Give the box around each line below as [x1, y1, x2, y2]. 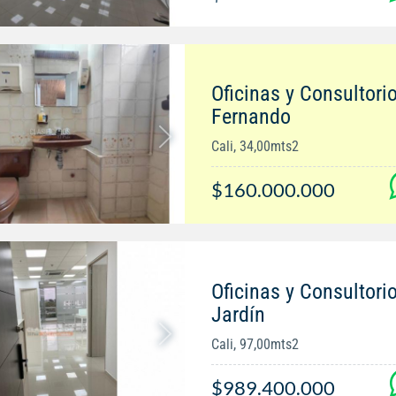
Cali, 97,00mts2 [210, 335, 299, 353]
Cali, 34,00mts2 [210, 138, 299, 156]
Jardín [210, 301, 265, 327]
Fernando [210, 104, 291, 130]
